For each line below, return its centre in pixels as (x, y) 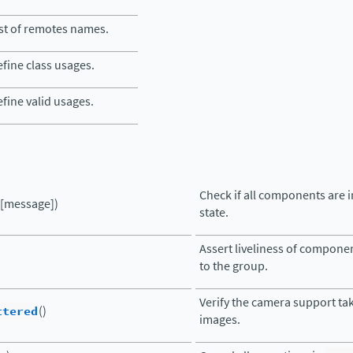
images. (220, 320)
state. (214, 212)
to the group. (234, 266)
